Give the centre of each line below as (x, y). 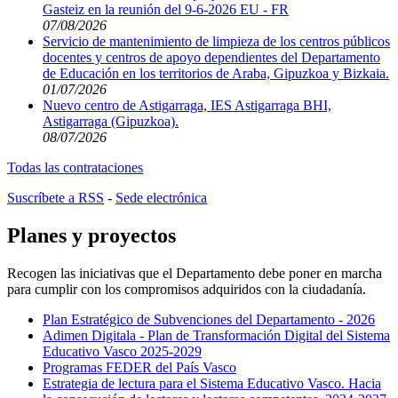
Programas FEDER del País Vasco (139, 367)
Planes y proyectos (92, 235)
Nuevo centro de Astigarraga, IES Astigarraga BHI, (187, 106)
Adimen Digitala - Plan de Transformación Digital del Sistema (216, 335)
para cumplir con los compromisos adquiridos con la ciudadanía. (187, 289)
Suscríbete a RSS (56, 198)
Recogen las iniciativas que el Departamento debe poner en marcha (195, 273)
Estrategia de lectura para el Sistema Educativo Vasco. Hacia (212, 383)
